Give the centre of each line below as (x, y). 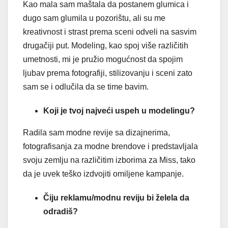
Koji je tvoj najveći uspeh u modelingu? (119, 110)
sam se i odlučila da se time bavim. (86, 87)
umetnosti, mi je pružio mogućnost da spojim (103, 59)
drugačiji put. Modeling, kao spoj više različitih (106, 45)
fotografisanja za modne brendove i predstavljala (110, 146)
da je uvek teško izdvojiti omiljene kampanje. (110, 174)
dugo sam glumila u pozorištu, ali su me (94, 18)
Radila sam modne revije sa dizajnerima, (96, 132)
